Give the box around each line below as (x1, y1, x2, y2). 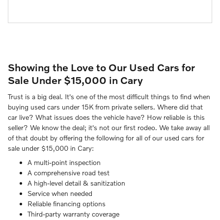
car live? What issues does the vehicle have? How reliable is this (8, 113, 205, 122)
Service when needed (27, 189, 92, 198)
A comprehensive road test (27, 168, 110, 177)
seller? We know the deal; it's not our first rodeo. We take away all (8, 123, 210, 132)
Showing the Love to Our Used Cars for (8, 60, 195, 73)
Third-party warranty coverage (27, 210, 119, 219)
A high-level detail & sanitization (27, 179, 125, 188)
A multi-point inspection (27, 158, 101, 167)
